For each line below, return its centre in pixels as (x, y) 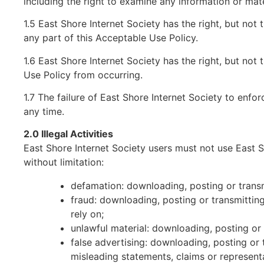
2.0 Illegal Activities (68, 134)
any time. (44, 111)
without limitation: (64, 162)
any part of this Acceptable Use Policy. (111, 38)
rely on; (87, 214)
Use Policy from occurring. (83, 75)
